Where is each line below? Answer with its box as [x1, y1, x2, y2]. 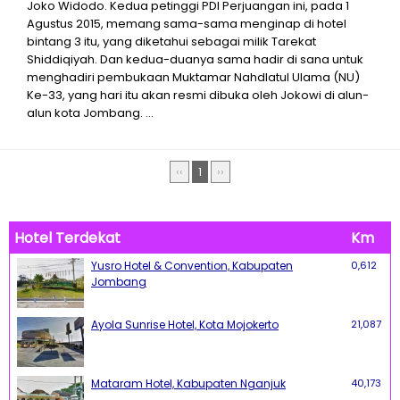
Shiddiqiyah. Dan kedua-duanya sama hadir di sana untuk [27, 51, 363, 68]
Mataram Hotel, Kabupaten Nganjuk [91, 376, 286, 391]
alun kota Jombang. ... [27, 104, 154, 121]
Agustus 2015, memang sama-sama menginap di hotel [27, 15, 346, 32]
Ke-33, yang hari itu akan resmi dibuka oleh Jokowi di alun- [27, 87, 369, 104]
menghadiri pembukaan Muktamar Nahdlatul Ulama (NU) [27, 69, 360, 86]
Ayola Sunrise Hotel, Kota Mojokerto [91, 317, 279, 332]
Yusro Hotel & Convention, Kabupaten [91, 258, 293, 273]
